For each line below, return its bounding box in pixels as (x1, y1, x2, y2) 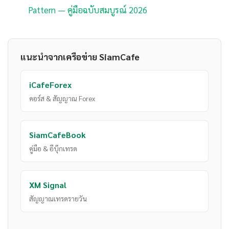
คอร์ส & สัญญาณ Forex (29, 94, 95, 103)
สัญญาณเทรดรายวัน (29, 194, 87, 203)
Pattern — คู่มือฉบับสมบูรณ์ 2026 (28, 4, 147, 16)
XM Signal (29, 179, 66, 191)
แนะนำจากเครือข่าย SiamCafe (20, 51, 140, 63)
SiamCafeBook (29, 129, 86, 141)
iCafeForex (29, 79, 72, 90)
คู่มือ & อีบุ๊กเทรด (29, 144, 77, 153)
